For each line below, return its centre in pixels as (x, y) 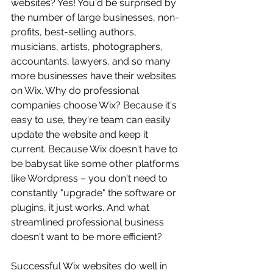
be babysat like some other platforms (96, 164)
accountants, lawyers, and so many (92, 61)
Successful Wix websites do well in (90, 266)
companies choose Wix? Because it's (95, 105)
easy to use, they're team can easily (92, 120)
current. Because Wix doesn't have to (96, 149)
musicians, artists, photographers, (88, 47)
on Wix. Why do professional (76, 90)
